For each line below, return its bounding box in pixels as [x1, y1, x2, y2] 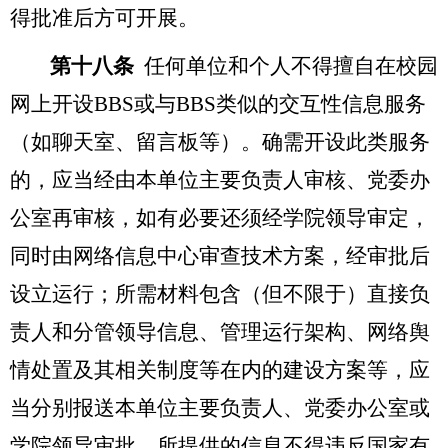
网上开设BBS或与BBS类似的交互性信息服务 [10, 91, 426, 116]
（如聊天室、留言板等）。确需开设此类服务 [10, 129, 430, 154]
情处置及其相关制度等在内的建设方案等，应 [10, 357, 430, 382]
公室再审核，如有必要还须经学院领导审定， [10, 205, 430, 230]
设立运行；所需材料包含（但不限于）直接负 [10, 281, 430, 306]
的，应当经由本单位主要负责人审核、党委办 [10, 167, 430, 192]
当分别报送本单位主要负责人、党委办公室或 [10, 395, 430, 420]
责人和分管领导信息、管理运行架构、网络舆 [10, 319, 430, 344]
